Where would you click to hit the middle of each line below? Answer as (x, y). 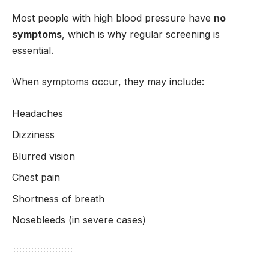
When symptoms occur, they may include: (108, 82)
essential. (33, 50)
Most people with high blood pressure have (113, 18)
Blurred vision (44, 156)
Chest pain (36, 177)
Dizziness (33, 135)
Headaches (38, 113)
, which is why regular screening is (141, 34)
